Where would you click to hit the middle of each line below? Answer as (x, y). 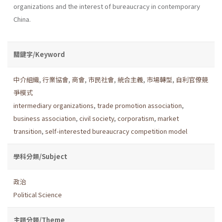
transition (28, 131)
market (168, 118)
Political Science (38, 194)
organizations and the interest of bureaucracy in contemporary (107, 6)
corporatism (136, 118)
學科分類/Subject (40, 156)
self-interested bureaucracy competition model (116, 131)
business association (45, 118)
